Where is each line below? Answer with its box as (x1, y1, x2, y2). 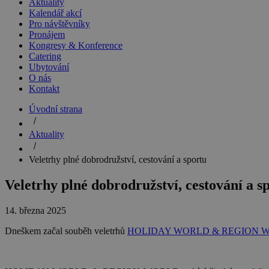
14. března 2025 (5, 205, 66, 216)
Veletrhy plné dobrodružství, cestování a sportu (29, 154, 207, 165)
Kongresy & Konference (29, 40, 122, 50)
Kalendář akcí (29, 8, 82, 18)
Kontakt (29, 83, 59, 94)
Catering (29, 51, 61, 61)
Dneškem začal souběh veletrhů (5, 225, 127, 236)
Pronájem (29, 29, 65, 40)
